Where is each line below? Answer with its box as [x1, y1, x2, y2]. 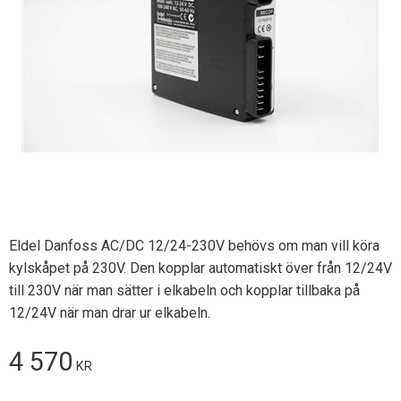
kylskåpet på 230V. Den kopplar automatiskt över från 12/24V [9, 259, 392, 277]
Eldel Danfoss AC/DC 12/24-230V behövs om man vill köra [9, 236, 380, 254]
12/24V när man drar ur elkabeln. [9, 303, 210, 321]
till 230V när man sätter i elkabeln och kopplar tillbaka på [9, 281, 360, 299]
